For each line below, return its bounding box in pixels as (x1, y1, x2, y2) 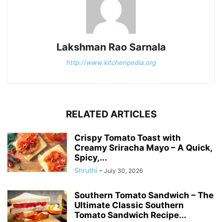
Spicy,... (74, 152, 107, 163)
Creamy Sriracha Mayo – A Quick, (74, 142, 212, 153)
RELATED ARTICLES (65, 108, 157, 120)
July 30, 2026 (104, 166, 143, 174)
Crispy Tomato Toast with (74, 132, 181, 143)
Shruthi (74, 166, 97, 174)
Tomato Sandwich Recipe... (74, 210, 186, 220)
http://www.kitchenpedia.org (66, 58, 156, 66)
